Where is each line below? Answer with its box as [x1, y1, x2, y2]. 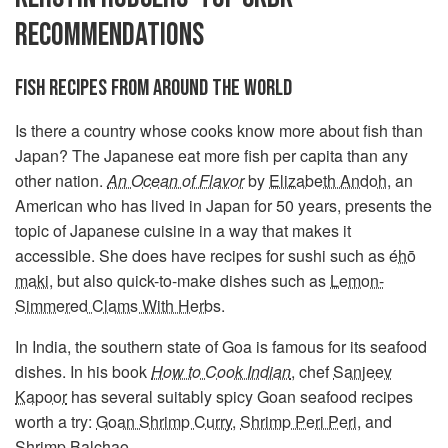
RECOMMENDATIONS [15, 16, 204, 55]
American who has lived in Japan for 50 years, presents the [15, 194, 432, 217]
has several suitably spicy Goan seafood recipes [67, 385, 413, 408]
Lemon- [330, 269, 384, 292]
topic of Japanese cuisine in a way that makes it [15, 219, 351, 242]
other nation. [15, 169, 107, 192]
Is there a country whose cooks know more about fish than [15, 119, 423, 142]
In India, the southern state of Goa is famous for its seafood [15, 335, 427, 358]
